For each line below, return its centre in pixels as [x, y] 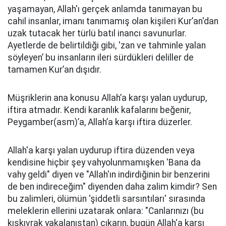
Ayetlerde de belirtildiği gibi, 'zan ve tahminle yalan [107, 45]
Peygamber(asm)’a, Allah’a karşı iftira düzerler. [100, 122]
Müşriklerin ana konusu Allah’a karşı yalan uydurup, [107, 98]
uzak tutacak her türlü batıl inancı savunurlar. [97, 33]
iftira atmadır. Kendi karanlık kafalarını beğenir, [99, 110]
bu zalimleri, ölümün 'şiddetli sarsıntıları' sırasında [106, 199]
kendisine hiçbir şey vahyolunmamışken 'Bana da [104, 162]
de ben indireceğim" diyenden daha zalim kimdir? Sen [112, 187]
